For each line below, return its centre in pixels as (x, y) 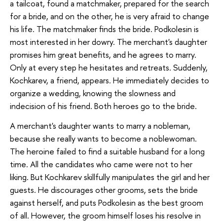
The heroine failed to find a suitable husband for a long (107, 151)
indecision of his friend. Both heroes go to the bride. (103, 106)
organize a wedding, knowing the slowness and (93, 93)
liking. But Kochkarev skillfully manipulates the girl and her (110, 177)
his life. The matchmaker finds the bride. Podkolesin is (104, 29)
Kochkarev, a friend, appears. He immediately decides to (110, 80)
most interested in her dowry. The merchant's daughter (109, 42)
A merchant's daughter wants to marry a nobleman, (100, 125)
